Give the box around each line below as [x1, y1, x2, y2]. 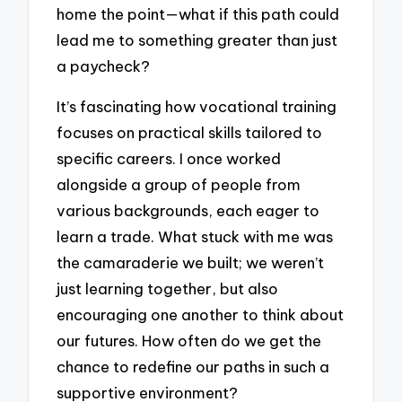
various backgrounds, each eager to [57, 200, 320, 220]
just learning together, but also [57, 278, 279, 298]
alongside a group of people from [57, 174, 301, 194]
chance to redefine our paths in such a [57, 356, 330, 376]
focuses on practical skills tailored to [57, 122, 323, 142]
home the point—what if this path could [57, 4, 340, 24]
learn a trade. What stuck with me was [57, 226, 334, 246]
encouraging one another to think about [57, 304, 345, 324]
